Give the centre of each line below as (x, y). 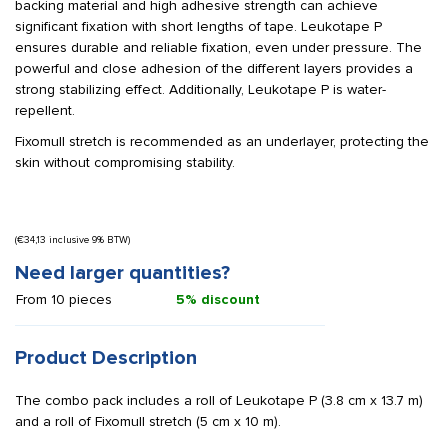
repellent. (45, 110)
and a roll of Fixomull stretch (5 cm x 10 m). (148, 421)
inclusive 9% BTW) (88, 240)
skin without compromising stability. (125, 162)
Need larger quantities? (122, 273)
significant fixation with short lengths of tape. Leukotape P (198, 26)
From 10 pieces (64, 299)
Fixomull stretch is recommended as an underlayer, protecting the (222, 141)
